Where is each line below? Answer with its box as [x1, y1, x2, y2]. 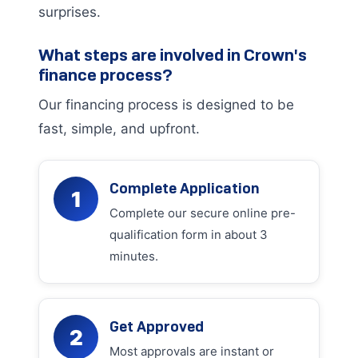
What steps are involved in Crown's [38, 44, 307, 66]
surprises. [38, 4, 101, 20]
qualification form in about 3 [109, 227, 268, 242]
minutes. [109, 249, 158, 264]
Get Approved [109, 317, 204, 336]
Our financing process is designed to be [38, 97, 294, 113]
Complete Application [109, 179, 260, 197]
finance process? [38, 64, 172, 86]
